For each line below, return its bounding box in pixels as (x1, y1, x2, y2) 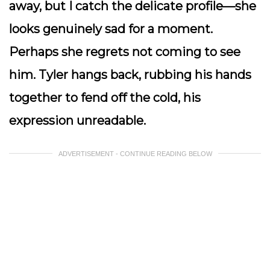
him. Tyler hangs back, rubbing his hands (9, 67, 251, 82)
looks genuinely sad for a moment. (9, 22, 213, 36)
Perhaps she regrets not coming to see (9, 45, 240, 59)
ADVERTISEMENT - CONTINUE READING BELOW (58, 150, 212, 157)
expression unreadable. (9, 113, 149, 128)
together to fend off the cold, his (9, 90, 201, 105)
